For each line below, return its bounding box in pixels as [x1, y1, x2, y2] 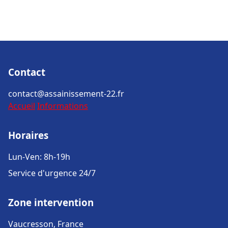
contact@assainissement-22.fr [8, 88, 124, 99]
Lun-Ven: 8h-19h [8, 151, 70, 162]
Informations [37, 100, 88, 111]
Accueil [8, 100, 35, 111]
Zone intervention [8, 196, 94, 209]
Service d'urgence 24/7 [8, 167, 96, 179]
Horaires [8, 129, 48, 141]
